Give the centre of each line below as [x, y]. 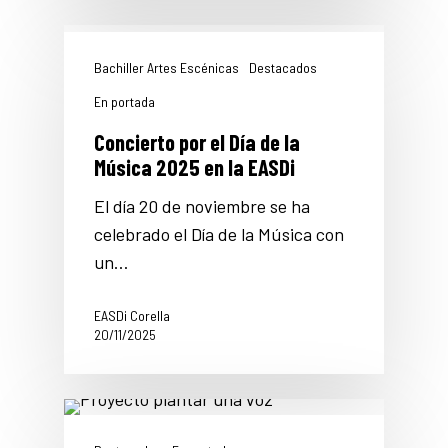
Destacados [283, 68]
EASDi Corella [132, 316]
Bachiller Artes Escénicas [166, 68]
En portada [124, 102]
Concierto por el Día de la [197, 142]
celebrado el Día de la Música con [219, 234]
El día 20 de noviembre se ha [202, 206]
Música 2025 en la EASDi [194, 167]
